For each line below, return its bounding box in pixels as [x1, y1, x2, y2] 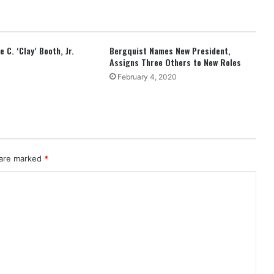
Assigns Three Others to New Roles [109, 55, 241, 68]
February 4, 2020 [117, 72, 177, 81]
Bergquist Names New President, [109, 43, 231, 57]
